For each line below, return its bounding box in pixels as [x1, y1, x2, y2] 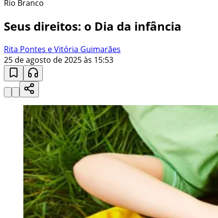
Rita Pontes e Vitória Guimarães [4, 43, 121, 54]
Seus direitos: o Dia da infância [4, 18, 182, 34]
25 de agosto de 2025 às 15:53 [4, 54, 113, 65]
